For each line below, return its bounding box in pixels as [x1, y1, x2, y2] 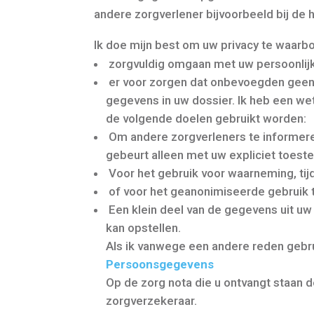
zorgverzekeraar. [106, 293, 198, 308]
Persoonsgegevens [106, 257, 214, 271]
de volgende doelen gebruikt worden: [106, 111, 307, 125]
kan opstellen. [106, 220, 182, 235]
